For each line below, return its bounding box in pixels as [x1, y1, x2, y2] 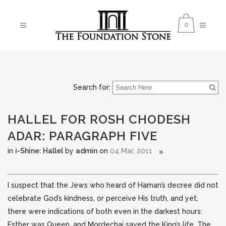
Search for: [73, 83, 110, 91]
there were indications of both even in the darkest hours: [8, 207, 202, 215]
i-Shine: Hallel [15, 147, 63, 155]
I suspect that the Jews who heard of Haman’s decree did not [8, 181, 218, 189]
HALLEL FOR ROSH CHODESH [8, 112, 191, 127]
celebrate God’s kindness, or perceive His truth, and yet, [8, 194, 198, 202]
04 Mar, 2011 [110, 147, 152, 155]
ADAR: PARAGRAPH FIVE [8, 129, 157, 143]
